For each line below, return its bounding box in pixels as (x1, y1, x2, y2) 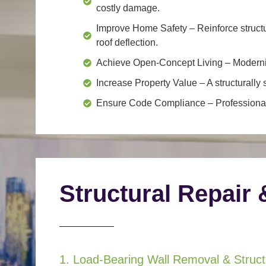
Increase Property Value (96, 77, 199, 88)
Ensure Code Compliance (96, 97, 205, 108)
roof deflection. (96, 37, 158, 47)
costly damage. (96, 2, 160, 13)
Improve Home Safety (96, 23, 187, 33)
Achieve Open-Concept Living (96, 57, 223, 68)
